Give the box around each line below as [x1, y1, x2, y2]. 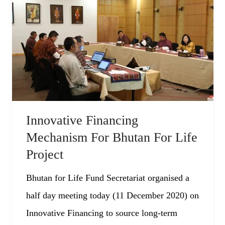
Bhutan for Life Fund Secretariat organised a [26, 173, 189, 183]
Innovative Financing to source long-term [26, 208, 177, 218]
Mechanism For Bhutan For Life [26, 130, 197, 145]
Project [26, 147, 63, 162]
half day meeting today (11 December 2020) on [26, 190, 199, 201]
